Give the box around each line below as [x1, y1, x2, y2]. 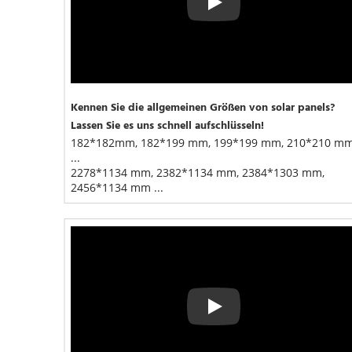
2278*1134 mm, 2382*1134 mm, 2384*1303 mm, [71, 164, 324, 180]
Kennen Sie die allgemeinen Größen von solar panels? [71, 98, 335, 117]
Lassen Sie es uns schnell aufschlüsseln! [71, 116, 264, 135]
